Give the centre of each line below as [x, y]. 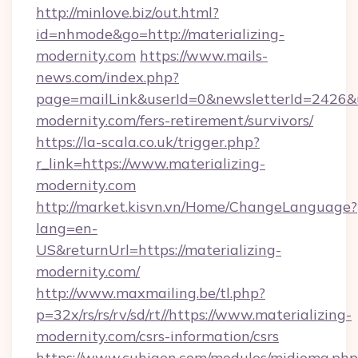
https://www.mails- [204, 56]
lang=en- [67, 228]
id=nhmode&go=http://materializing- [160, 34]
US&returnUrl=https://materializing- [159, 250]
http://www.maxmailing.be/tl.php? [151, 293]
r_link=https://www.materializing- [151, 163]
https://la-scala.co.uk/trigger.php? [148, 142]
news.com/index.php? [107, 77]
